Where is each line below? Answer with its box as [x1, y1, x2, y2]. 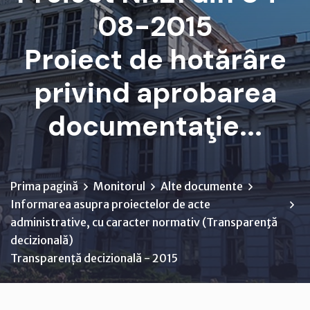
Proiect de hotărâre [24, 41, 286, 77]
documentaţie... [48, 107, 262, 144]
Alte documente [161, 179, 243, 193]
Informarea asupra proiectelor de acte [10, 197, 210, 211]
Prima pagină [10, 179, 78, 193]
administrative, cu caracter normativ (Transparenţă [10, 215, 277, 229]
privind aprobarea [33, 74, 277, 111]
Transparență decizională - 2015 [10, 250, 178, 265]
